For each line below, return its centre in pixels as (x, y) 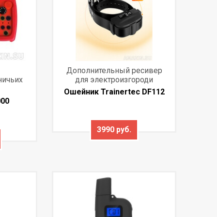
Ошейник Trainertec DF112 (114, 92)
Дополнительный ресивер (114, 70)
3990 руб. (114, 129)
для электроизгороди (114, 79)
